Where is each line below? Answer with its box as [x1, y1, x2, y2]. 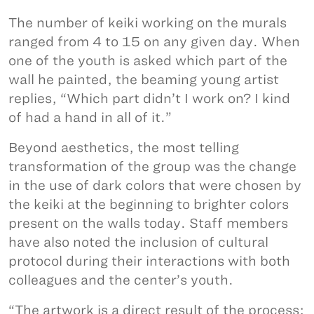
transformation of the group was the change [8, 158, 296, 174]
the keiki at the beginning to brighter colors [8, 196, 289, 212]
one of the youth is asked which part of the [8, 53, 287, 68]
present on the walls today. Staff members [8, 215, 288, 231]
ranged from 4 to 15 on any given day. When [8, 34, 300, 49]
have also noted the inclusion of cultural [8, 234, 268, 250]
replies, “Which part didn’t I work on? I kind [8, 90, 290, 106]
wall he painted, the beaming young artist [8, 71, 279, 87]
